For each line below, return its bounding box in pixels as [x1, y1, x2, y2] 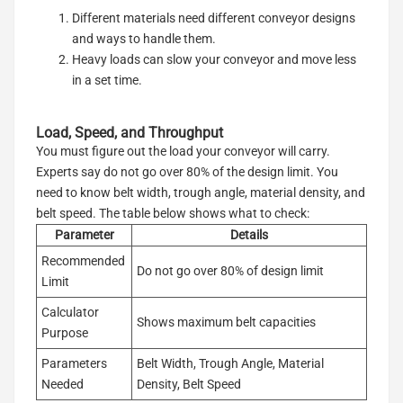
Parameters [41, 355, 107, 371]
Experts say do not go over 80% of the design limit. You [36, 164, 338, 179]
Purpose [41, 325, 88, 340]
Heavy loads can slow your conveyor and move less [72, 51, 356, 67]
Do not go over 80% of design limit [137, 263, 324, 278]
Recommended [41, 253, 125, 268]
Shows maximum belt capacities [137, 314, 316, 329]
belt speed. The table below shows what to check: [36, 205, 309, 220]
